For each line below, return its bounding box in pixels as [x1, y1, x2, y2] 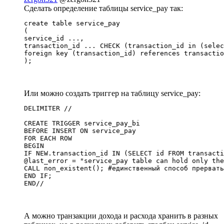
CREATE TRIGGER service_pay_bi [24, 119, 140, 127]
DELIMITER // [24, 104, 72, 112]
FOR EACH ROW [24, 134, 72, 142]
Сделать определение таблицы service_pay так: [24, 4, 183, 12]
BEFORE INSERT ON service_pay [24, 127, 136, 134]
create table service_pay [24, 19, 120, 27]
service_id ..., [24, 34, 84, 42]
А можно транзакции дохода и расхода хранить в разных [24, 211, 218, 220]
